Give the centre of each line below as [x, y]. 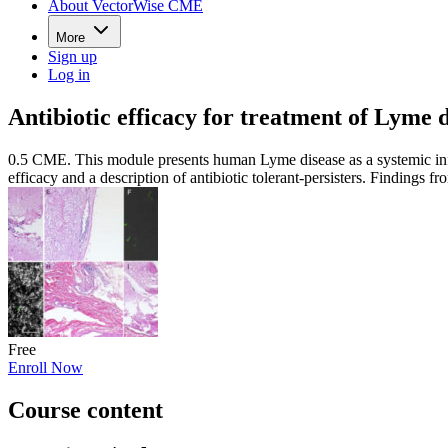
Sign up [72, 56]
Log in [69, 74]
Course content [85, 409]
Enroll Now [45, 367]
